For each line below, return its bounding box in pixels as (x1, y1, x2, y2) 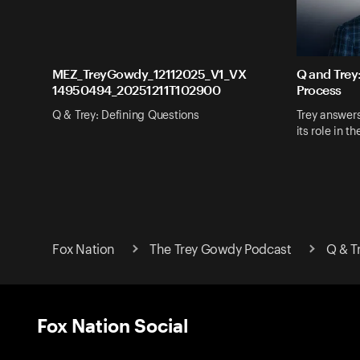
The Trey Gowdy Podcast (149, 243, 292, 256)
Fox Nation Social (37, 313, 188, 336)
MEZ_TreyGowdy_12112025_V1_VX (52, 66, 247, 82)
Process (296, 82, 342, 98)
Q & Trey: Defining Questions (52, 109, 199, 121)
